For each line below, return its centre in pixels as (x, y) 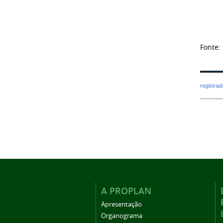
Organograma (122, 216)
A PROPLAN (126, 190)
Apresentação (121, 204)
